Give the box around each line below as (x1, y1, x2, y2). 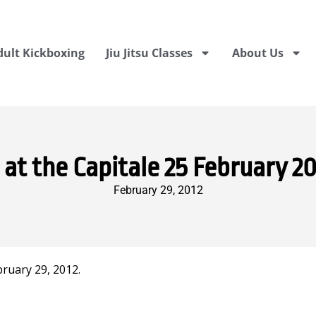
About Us (231, 45, 284, 61)
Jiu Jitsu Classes (105, 45, 193, 61)
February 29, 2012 (113, 183, 203, 197)
